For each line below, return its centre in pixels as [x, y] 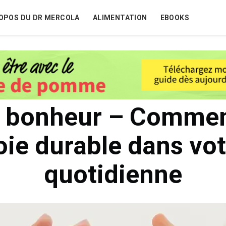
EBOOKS [175, 17]
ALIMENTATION [120, 17]
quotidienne [113, 175]
